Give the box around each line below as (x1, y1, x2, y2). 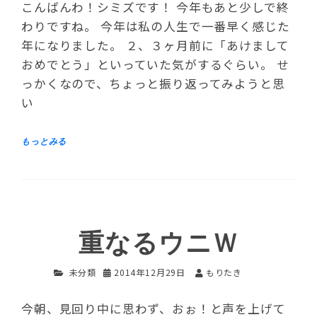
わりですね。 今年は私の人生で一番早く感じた (21, 17, 290, 35)
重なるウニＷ (79, 229, 238, 258)
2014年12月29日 (113, 265, 186, 278)
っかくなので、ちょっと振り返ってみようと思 (21, 74, 285, 92)
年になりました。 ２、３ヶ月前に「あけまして (21, 36, 289, 54)
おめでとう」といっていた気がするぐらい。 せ (21, 55, 289, 73)
